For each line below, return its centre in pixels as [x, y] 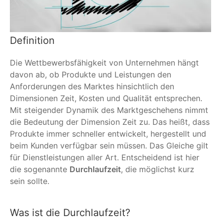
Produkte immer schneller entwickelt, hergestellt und [108, 133]
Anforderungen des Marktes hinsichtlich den [92, 86]
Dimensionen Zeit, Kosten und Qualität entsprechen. [106, 98]
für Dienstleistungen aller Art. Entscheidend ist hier [105, 157]
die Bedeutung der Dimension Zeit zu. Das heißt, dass [110, 122]
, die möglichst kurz [158, 169]
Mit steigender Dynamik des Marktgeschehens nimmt [109, 110]
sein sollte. [30, 181]
